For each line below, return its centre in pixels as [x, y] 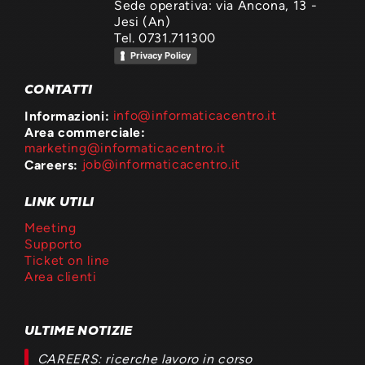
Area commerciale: [85, 132]
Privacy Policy [161, 55]
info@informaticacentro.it [195, 115]
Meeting [51, 228]
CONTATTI [59, 89]
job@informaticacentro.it [161, 164]
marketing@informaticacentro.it [125, 147]
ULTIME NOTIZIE [79, 331]
